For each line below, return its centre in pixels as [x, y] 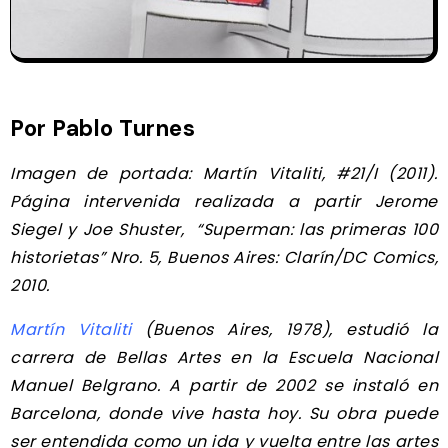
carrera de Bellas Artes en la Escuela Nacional [224, 357]
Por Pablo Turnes [102, 128]
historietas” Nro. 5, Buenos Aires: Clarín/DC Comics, [224, 257]
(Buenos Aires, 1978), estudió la [284, 329]
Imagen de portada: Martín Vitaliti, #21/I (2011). [224, 173]
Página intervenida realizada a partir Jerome [224, 201]
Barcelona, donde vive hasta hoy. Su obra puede [224, 413]
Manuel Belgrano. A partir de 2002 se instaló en [224, 385]
